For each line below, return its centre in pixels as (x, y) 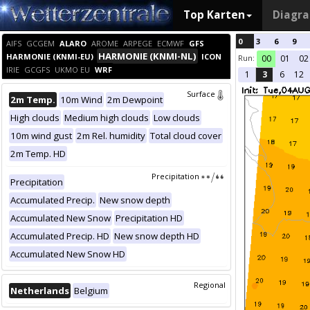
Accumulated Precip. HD (60, 236)
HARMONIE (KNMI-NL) (147, 56)
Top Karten (214, 15)
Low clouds (177, 118)
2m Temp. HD (38, 154)
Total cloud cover (186, 136)
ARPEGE (138, 43)
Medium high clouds (107, 118)
